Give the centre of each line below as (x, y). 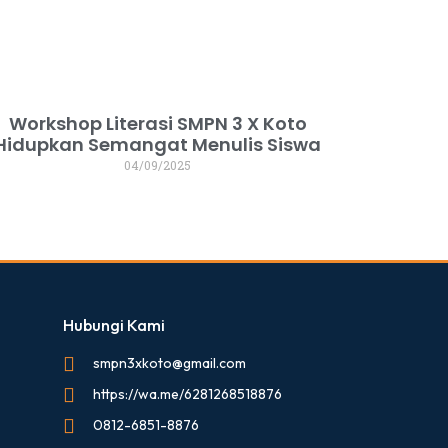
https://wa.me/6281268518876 (188, 394)
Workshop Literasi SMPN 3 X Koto (157, 124)
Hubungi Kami (114, 325)
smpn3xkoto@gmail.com (170, 363)
